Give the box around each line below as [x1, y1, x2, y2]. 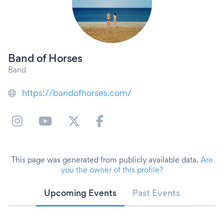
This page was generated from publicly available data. [11, 155, 200, 164]
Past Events [132, 187, 180, 198]
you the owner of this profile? [61, 165, 163, 174]
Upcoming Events [44, 187, 116, 198]
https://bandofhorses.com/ [22, 87, 131, 98]
